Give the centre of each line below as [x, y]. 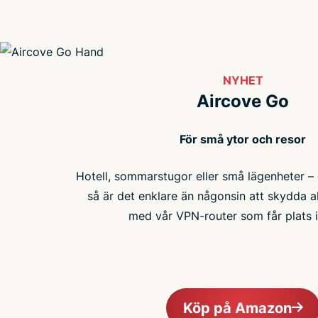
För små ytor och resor [243, 139]
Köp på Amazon [237, 308]
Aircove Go [243, 101]
